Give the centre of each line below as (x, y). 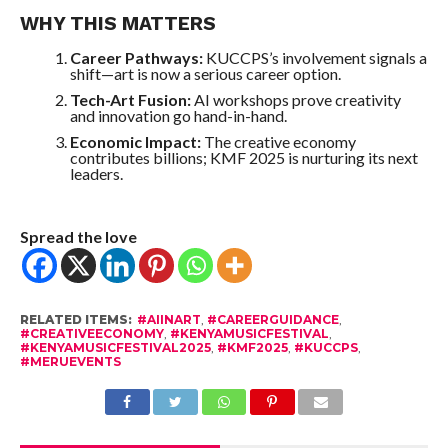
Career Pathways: (136, 57)
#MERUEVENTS (70, 361)
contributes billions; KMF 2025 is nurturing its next (243, 157)
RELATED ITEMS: (75, 319)
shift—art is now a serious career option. (205, 73)
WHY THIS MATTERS (117, 23)
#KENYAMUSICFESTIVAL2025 (115, 347)
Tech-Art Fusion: (130, 99)
